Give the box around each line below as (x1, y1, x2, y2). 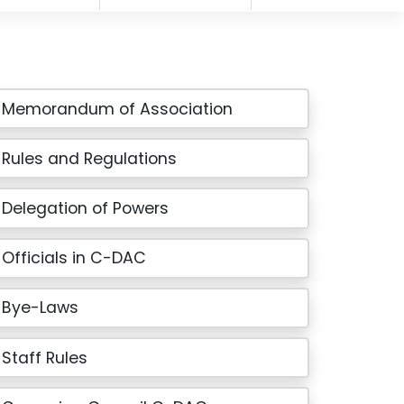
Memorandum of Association (2, 97, 234, 120)
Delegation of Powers (2, 197, 170, 219)
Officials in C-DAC (2, 247, 147, 270)
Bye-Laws (2, 297, 79, 319)
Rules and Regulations (2, 147, 178, 170)
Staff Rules (2, 346, 88, 369)
